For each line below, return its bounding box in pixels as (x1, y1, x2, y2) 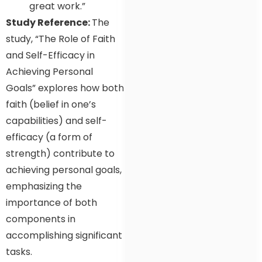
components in (6, 212, 75, 226)
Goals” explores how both (6, 81, 124, 95)
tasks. (6, 244, 32, 258)
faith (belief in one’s (6, 97, 96, 111)
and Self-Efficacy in (6, 48, 95, 62)
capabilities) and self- (6, 113, 107, 127)
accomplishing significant (6, 228, 122, 242)
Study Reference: (6, 15, 92, 29)
